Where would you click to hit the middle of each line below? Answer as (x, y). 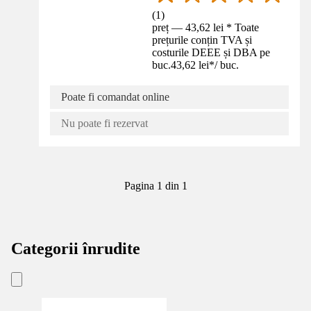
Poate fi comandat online (115, 97)
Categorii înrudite (76, 249)
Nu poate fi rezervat (104, 124)
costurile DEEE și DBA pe (211, 53)
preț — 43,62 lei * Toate (206, 28)
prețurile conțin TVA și (202, 40)
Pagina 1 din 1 (155, 186)
